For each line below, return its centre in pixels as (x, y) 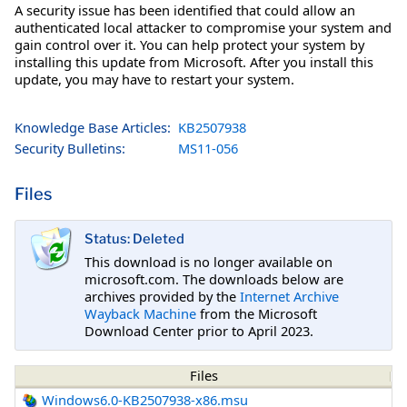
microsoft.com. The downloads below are (214, 278)
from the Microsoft (257, 313)
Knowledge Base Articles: (93, 127)
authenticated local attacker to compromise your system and (203, 27)
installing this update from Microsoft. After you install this (194, 61)
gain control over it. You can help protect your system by (189, 44)
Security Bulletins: (70, 148)
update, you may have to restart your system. (154, 79)
